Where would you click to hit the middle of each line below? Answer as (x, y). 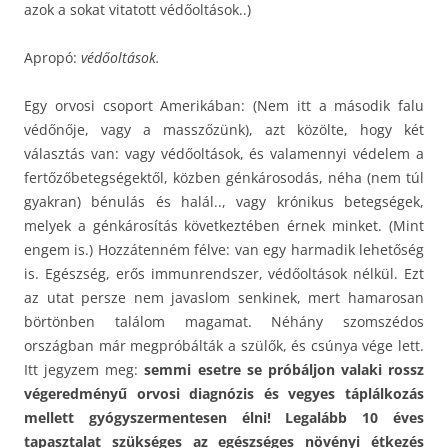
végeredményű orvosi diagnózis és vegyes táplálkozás (224, 393)
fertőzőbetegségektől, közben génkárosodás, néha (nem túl (224, 177)
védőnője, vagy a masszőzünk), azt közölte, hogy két (224, 129)
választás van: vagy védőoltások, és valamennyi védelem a (224, 153)
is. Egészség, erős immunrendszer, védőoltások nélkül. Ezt (224, 273)
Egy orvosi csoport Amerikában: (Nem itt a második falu (224, 105)
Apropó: (52, 57)
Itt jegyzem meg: (81, 369)
